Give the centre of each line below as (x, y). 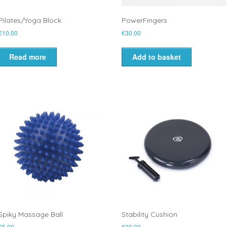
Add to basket (156, 56)
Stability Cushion (149, 214)
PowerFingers (144, 20)
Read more (27, 56)
